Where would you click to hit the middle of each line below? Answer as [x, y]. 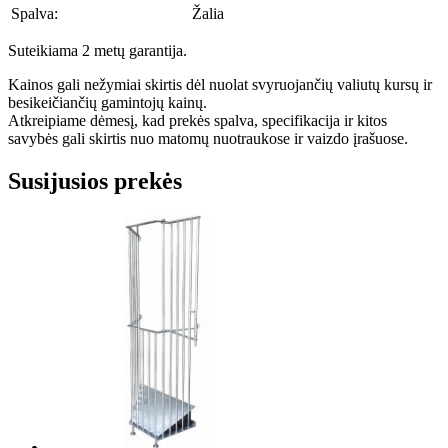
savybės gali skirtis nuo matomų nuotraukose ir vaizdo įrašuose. [208, 139]
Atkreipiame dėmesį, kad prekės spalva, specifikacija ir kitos [197, 121]
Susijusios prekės [95, 181]
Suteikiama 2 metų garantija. [97, 51]
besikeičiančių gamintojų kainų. [107, 103]
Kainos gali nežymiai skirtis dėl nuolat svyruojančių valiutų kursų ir [220, 85]
